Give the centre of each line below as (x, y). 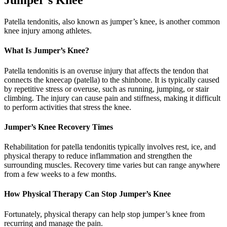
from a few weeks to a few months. (60, 174)
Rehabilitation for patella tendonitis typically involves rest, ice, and (110, 147)
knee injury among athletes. (48, 31)
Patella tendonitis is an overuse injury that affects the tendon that (106, 70)
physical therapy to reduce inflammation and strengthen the (98, 156)
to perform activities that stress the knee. (68, 107)
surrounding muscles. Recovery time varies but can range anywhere (112, 165)
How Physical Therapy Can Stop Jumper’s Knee (87, 194)
